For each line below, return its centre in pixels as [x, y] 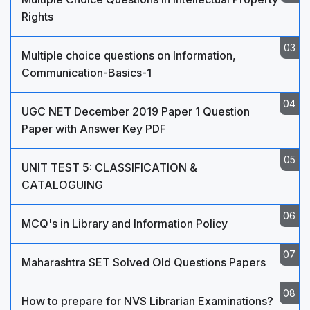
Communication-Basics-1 [86, 73]
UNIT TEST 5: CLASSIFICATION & [109, 167]
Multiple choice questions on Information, [129, 55]
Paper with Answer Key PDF [94, 129]
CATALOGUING [62, 185]
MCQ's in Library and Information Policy [125, 224]
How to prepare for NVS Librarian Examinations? [147, 301]
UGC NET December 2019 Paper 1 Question [136, 111]
